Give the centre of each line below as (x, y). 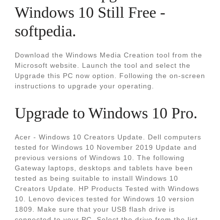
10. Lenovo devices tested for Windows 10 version (105, 199)
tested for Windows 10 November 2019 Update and (106, 147)
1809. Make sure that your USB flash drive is (95, 209)
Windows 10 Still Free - (90, 12)
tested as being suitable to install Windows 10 (96, 178)
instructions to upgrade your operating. (84, 86)
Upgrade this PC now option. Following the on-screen (110, 76)
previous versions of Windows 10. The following (100, 158)
